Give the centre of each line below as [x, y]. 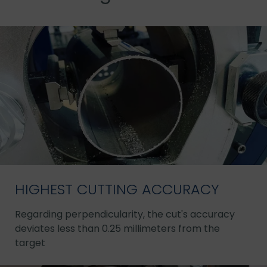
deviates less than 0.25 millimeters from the [117, 229]
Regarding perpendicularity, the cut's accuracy [125, 215]
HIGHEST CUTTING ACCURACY [117, 190]
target [30, 243]
